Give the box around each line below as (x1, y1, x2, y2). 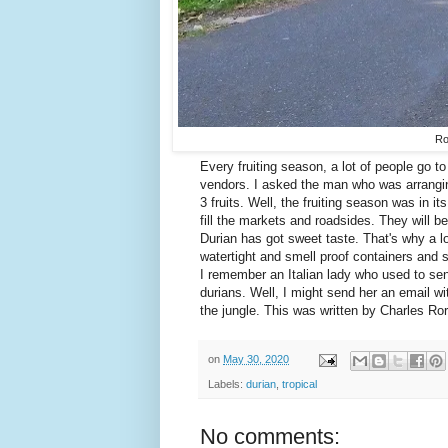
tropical (282, 377, 317, 390)
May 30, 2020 (223, 353, 289, 366)
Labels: (208, 377, 246, 390)
